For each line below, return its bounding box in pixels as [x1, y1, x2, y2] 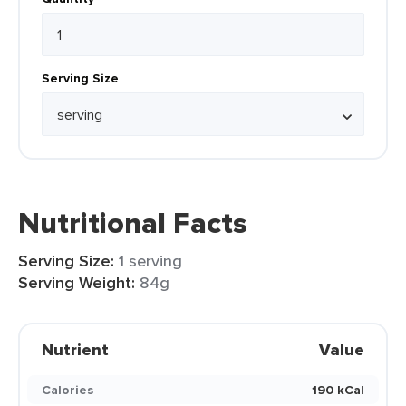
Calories [42, 381, 93, 399]
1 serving [119, 249, 182, 272]
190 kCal [312, 381, 364, 399]
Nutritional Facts [18, 201, 247, 245]
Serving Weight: [18, 271, 135, 295]
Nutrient [42, 338, 109, 362]
